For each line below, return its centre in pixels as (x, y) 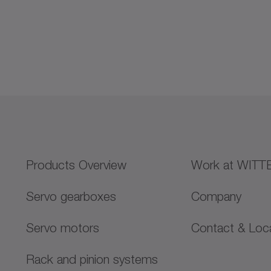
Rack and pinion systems (92, 259)
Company (217, 196)
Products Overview (76, 165)
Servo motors (62, 228)
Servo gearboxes (71, 196)
